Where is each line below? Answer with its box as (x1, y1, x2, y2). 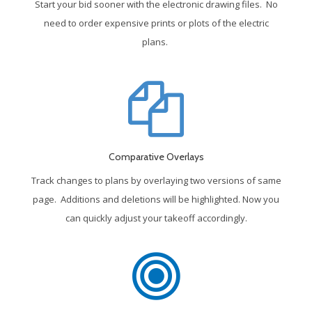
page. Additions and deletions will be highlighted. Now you (33, 192, 279, 205)
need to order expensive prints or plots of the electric (43, 16, 269, 29)
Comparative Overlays (108, 150, 204, 163)
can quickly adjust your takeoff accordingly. (65, 211, 247, 224)
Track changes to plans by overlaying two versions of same (31, 173, 281, 187)
